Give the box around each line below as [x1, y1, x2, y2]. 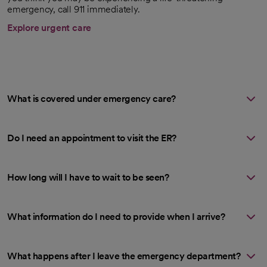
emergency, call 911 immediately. [7, 4, 140, 15]
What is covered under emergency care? [7, 93, 176, 105]
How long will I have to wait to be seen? [7, 172, 169, 184]
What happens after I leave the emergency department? [7, 250, 240, 262]
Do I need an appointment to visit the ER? [7, 132, 176, 144]
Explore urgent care [7, 22, 92, 34]
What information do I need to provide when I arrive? [7, 211, 225, 223]
